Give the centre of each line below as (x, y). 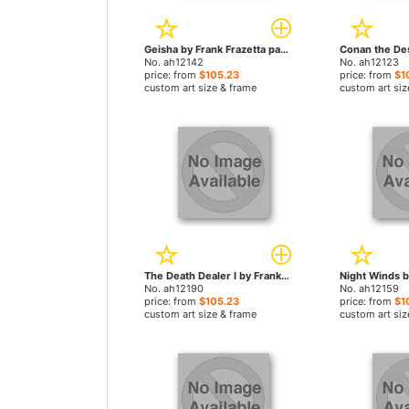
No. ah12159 (369, 288)
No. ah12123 (369, 62)
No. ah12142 (174, 62)
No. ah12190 (174, 288)
